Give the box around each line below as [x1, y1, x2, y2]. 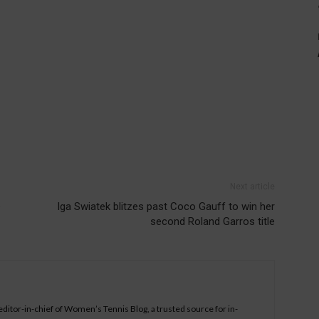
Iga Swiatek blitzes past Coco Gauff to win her [57, 200, 275, 214]
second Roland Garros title [150, 215, 275, 229]
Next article [230, 182, 275, 192]
